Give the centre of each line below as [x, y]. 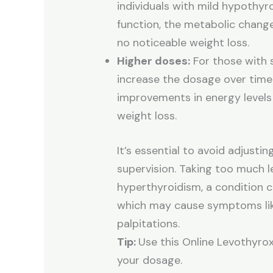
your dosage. [150, 261]
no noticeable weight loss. [183, 43]
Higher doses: [154, 61]
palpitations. [149, 224]
